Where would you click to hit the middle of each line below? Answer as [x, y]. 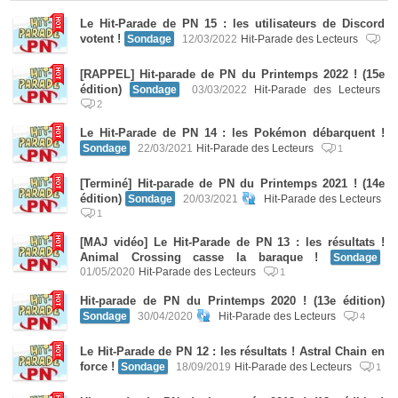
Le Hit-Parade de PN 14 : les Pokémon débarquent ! [232, 133]
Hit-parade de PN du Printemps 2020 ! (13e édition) [232, 301]
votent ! [100, 39]
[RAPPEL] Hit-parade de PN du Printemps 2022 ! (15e [232, 74]
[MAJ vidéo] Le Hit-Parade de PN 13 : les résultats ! [232, 242]
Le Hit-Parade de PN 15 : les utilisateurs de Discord [232, 24]
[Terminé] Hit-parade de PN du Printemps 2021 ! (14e [232, 183]
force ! [97, 366]
